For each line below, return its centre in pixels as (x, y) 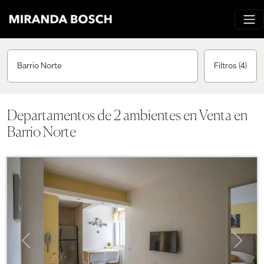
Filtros (226, 66)
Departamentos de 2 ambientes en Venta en (127, 116)
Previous (44, 232)
